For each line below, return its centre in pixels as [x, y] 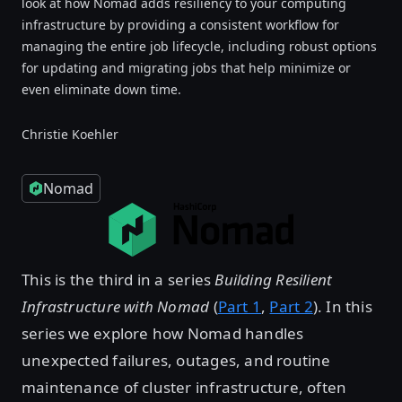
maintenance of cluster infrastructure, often [184, 387]
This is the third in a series [118, 279]
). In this [342, 306]
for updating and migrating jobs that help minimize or [186, 68]
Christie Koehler [70, 134]
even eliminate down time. [101, 89]
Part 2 [291, 306]
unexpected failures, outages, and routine [176, 360]
